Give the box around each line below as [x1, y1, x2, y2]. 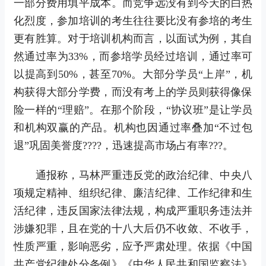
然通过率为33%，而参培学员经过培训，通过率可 [14, 50, 252, 62]
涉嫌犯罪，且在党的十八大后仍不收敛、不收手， [14, 222, 252, 235]
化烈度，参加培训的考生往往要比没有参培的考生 [14, 14, 252, 27]
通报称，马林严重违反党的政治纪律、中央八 [14, 169, 252, 181]
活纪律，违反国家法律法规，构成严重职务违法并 [14, 204, 252, 217]
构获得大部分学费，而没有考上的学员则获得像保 [14, 85, 252, 98]
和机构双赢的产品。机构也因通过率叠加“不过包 [14, 121, 252, 134]
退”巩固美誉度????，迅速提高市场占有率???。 [14, 139, 233, 151]
